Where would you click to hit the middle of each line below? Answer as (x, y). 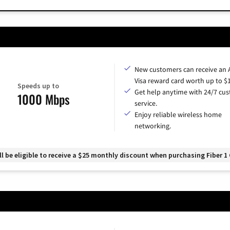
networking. (153, 126)
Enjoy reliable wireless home (178, 114)
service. (146, 103)
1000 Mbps (43, 99)
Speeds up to (38, 86)
